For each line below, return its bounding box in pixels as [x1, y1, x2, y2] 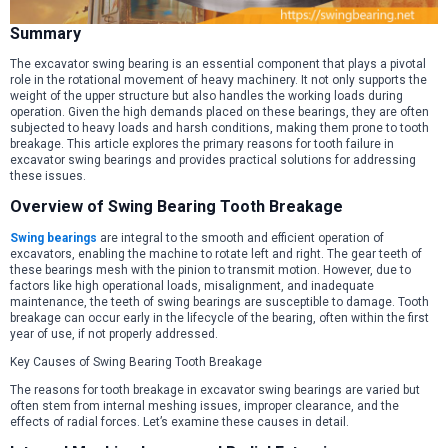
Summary [10, 23, 81, 43]
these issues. [10, 169, 86, 184]
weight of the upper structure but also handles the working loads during [10, 89, 403, 104]
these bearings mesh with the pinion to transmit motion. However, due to [10, 262, 411, 277]
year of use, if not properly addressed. [10, 326, 218, 341]
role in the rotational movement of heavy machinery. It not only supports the [10, 73, 427, 88]
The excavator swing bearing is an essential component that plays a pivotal [10, 57, 426, 72]
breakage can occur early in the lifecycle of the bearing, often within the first [10, 310, 429, 325]
